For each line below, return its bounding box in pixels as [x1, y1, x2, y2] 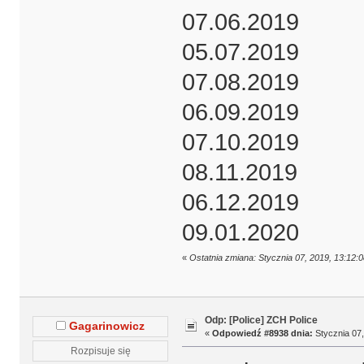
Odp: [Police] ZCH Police [204, 314, 318, 327]
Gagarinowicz [69, 320, 145, 333]
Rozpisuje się [70, 345, 131, 357]
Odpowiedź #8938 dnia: [211, 328, 313, 339]
